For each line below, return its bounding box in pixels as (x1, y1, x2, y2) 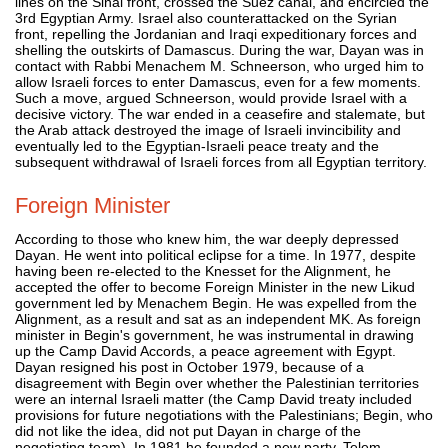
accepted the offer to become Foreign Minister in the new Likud (15, 278, 415, 295)
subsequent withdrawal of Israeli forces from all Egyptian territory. (15, 153, 427, 170)
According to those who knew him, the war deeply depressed (15, 230, 399, 247)
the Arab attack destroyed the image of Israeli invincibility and (15, 121, 401, 138)
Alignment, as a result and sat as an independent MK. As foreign (15, 310, 421, 327)
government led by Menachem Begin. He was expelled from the (15, 294, 417, 311)
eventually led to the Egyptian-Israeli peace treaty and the (15, 137, 379, 154)
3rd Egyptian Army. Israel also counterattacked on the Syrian (15, 9, 397, 26)
